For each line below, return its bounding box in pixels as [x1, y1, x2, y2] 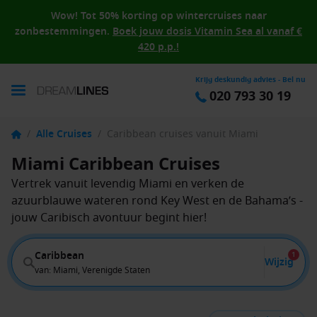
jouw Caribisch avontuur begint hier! [11, 209, 207, 226]
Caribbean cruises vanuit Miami [107, 127, 258, 142]
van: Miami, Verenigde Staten [35, 263, 150, 277]
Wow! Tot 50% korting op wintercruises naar [50, 8, 267, 23]
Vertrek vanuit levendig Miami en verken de [11, 175, 244, 192]
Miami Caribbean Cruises [11, 151, 220, 177]
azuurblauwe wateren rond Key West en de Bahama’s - [11, 192, 303, 209]
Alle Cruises [36, 127, 92, 142]
